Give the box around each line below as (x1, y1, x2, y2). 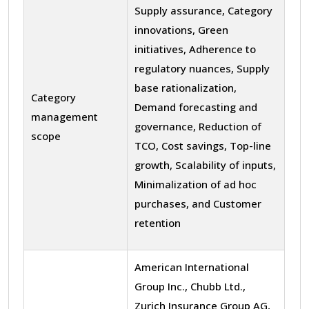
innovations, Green (134, 22, 228, 37)
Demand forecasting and (134, 99, 257, 114)
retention (134, 215, 181, 230)
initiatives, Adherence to (134, 41, 256, 56)
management (31, 109, 98, 123)
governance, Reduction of (134, 119, 261, 133)
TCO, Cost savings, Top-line (134, 138, 271, 152)
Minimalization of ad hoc (134, 177, 257, 191)
